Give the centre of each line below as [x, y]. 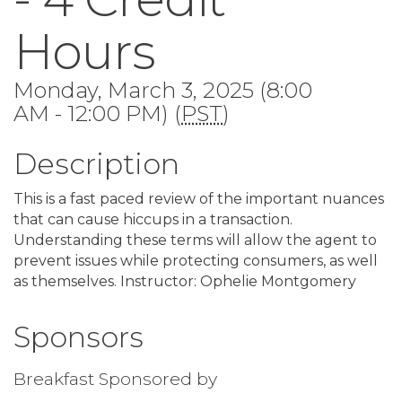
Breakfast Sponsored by [115, 378]
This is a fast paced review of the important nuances [199, 198]
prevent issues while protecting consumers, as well [196, 260]
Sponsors [79, 336]
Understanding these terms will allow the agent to [195, 240]
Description [96, 163]
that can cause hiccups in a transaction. [153, 219]
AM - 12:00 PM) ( [97, 113]
